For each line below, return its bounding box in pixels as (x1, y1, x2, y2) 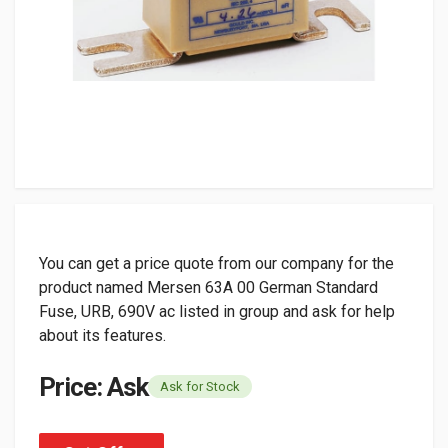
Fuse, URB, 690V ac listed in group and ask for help (39, 302, 395, 321)
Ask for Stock (159, 379, 240, 394)
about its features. (39, 326, 166, 345)
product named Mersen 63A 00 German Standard (39, 278, 378, 297)
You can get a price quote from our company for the (39, 254, 394, 273)
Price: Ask (39, 372, 148, 402)
